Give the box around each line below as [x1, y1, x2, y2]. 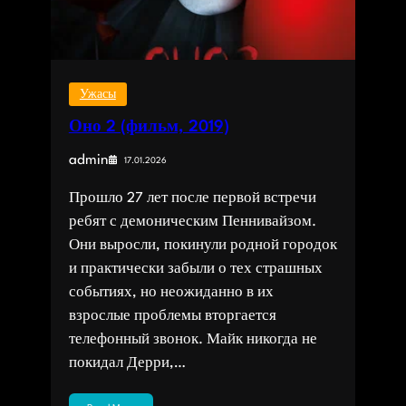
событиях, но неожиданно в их [68, 285, 274, 301]
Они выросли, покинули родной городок [68, 238, 337, 254]
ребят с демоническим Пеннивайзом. [68, 215, 316, 230]
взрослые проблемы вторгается [68, 309, 276, 324]
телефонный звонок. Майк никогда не [68, 333, 317, 348]
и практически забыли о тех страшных [68, 262, 323, 277]
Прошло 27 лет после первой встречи [68, 191, 316, 207]
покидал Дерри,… [68, 356, 186, 372]
